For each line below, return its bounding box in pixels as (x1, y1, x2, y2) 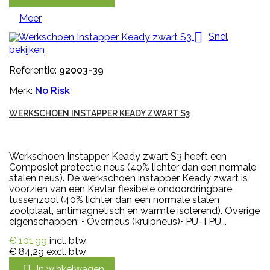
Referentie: (9, 64, 59, 76)
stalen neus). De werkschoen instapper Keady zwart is (9, 172, 248, 184)
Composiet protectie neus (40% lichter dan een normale (9, 161, 256, 173)
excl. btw (46, 245, 86, 257)
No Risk (35, 84, 70, 96)
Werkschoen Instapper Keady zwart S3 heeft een (9, 150, 227, 162)
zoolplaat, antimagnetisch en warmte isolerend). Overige (9, 204, 260, 216)
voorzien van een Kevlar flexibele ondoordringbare (9, 183, 232, 195)
